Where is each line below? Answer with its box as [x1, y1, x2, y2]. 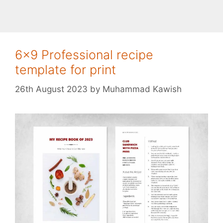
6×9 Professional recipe [15, 47, 153, 62]
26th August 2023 [15, 84, 88, 94]
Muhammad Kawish [103, 84, 182, 94]
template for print [15, 62, 116, 77]
